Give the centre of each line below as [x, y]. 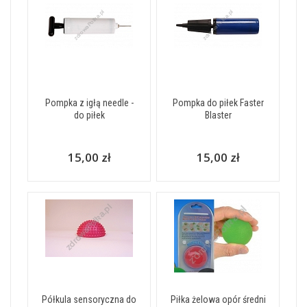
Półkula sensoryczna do [89, 299]
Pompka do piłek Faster [218, 103]
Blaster [218, 115]
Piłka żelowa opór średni [218, 299]
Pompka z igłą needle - [89, 103]
